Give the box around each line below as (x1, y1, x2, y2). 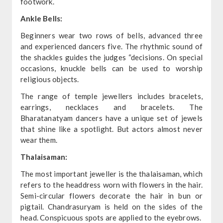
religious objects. (20, 74, 79, 84)
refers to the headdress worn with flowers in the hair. (20, 180, 203, 189)
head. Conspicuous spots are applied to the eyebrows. (20, 213, 202, 222)
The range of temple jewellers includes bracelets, (20, 91, 203, 101)
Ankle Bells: (20, 13, 63, 23)
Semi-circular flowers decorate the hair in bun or (20, 191, 203, 200)
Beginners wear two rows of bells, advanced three (20, 30, 203, 40)
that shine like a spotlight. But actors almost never (20, 124, 203, 133)
